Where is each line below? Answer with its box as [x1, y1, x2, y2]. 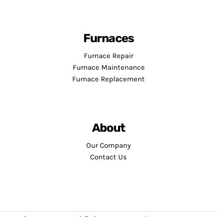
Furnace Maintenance [72, 62, 145, 72]
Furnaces [83, 31, 134, 45]
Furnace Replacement [72, 74, 145, 83]
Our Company [86, 140, 131, 150]
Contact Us [90, 152, 127, 161]
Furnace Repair [84, 51, 133, 60]
